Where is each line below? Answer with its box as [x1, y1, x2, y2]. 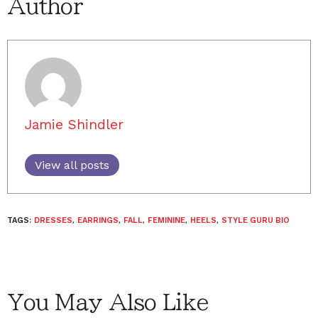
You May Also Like [7, 291, 209, 313]
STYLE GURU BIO [221, 215, 290, 225]
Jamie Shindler [25, 116, 124, 133]
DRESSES [34, 215, 72, 225]
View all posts [35, 158, 109, 172]
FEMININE [148, 215, 185, 225]
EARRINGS [77, 215, 119, 225]
